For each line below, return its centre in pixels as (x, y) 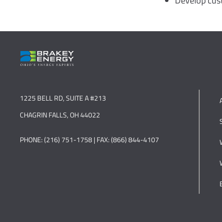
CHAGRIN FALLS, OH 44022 (60, 115)
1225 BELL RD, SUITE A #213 (63, 98)
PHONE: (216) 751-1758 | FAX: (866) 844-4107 (89, 139)
